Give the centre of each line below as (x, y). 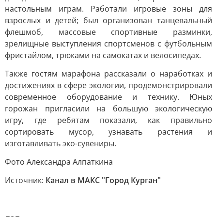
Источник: (25, 180)
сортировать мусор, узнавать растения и (108, 132)
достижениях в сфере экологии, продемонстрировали (108, 85)
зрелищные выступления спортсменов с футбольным (108, 44)
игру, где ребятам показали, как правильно (108, 120)
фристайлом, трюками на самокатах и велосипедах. (103, 55)
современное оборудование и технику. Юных (108, 97)
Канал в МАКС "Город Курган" (103, 180)
